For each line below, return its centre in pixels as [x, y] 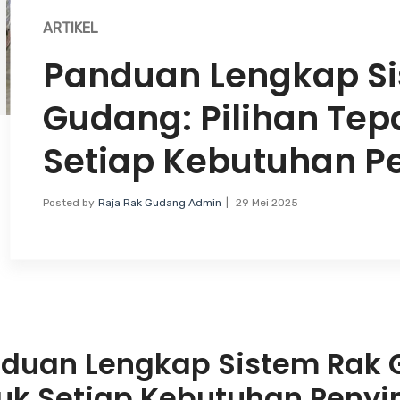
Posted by [68, 202]
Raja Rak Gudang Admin [159, 202]
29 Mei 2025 [267, 202]
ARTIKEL [70, 28]
